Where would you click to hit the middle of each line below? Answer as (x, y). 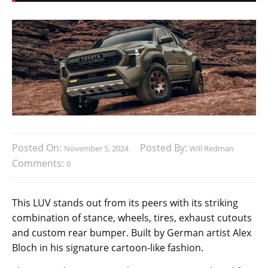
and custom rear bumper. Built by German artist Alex (132, 233)
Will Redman (212, 149)
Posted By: (165, 148)
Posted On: (38, 148)
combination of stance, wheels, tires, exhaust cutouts (132, 218)
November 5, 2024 (96, 149)
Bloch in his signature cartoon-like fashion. (108, 248)
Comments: (39, 164)
